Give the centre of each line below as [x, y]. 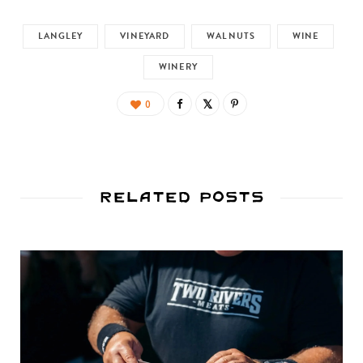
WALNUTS [231, 36]
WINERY [178, 66]
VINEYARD [145, 36]
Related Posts [181, 196]
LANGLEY [60, 36]
